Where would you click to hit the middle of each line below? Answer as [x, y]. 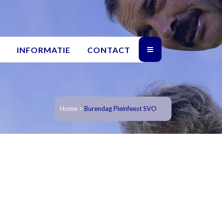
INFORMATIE [44, 50]
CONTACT [109, 50]
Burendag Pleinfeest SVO [120, 109]
